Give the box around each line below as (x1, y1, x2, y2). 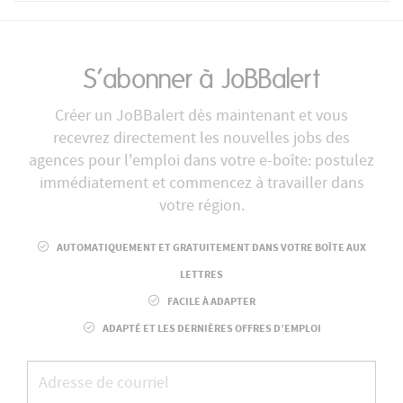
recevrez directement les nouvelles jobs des (53, 128, 350, 149)
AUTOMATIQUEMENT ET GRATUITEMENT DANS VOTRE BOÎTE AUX (55, 240, 366, 256)
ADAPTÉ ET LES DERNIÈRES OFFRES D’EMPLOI (100, 321, 321, 337)
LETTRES (180, 267, 223, 283)
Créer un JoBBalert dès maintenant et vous (55, 105, 348, 127)
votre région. (158, 195, 245, 217)
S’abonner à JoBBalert (84, 67, 319, 94)
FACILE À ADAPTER (166, 294, 255, 310)
